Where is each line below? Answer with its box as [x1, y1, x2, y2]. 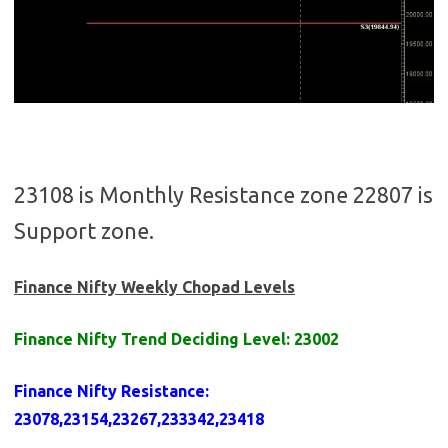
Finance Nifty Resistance [14, 382, 205, 401]
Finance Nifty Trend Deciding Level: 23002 [14, 330, 339, 349]
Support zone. [14, 219, 154, 244]
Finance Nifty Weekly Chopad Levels [14, 278, 295, 297]
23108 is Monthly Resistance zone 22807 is [14, 183, 433, 208]
